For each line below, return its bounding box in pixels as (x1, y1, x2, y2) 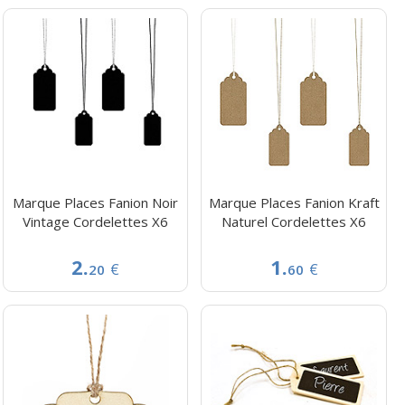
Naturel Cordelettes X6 (221, 212, 367, 231)
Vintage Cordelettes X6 (23, 212, 169, 231)
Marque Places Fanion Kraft (208, 193, 380, 212)
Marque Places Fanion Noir (13, 193, 179, 212)
